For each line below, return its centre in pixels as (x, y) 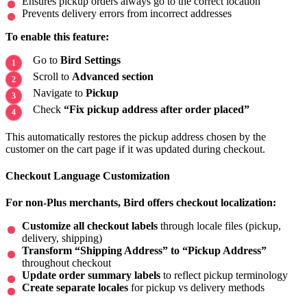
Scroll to (52, 76)
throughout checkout (66, 263)
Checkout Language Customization (88, 176)
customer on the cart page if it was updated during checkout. (135, 149)
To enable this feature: (57, 36)
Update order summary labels (91, 275)
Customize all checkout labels (90, 226)
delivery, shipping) (62, 238)
